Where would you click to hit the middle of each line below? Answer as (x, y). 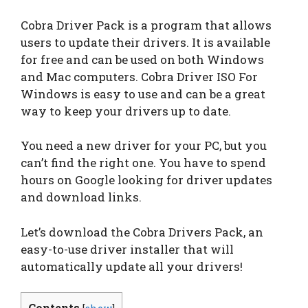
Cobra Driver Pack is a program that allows (146, 25)
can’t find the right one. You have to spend (143, 163)
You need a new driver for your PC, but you (144, 145)
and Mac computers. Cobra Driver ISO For (139, 76)
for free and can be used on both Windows (142, 59)
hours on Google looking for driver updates (146, 180)
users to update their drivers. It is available (145, 42)
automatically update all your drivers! (132, 266)
